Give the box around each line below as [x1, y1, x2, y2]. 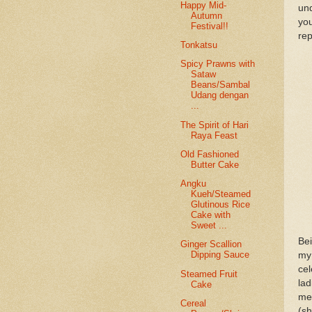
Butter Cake [191, 159, 240, 170]
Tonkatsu [180, 40, 218, 51]
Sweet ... [191, 220, 228, 231]
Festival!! [191, 21, 229, 31]
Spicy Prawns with [180, 58, 256, 70]
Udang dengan [191, 90, 249, 101]
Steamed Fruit [180, 268, 238, 279]
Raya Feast [191, 130, 238, 141]
